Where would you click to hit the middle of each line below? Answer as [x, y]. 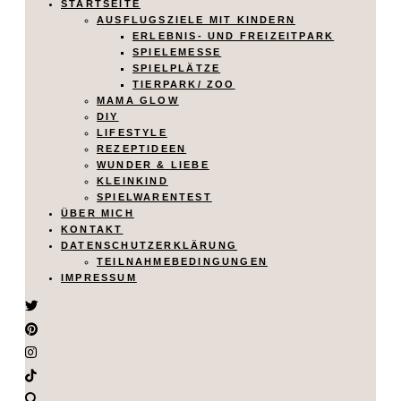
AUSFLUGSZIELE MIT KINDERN [196, 19]
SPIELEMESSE [177, 51]
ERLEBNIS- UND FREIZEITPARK [234, 35]
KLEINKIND [132, 180]
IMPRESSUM [99, 277]
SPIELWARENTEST [154, 196]
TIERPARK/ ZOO [184, 84]
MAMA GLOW [138, 100]
